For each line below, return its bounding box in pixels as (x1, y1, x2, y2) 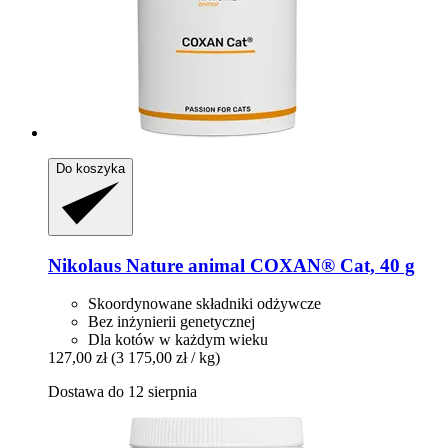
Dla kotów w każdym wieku (88, 331, 268, 349)
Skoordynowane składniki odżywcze (88, 295, 321, 313)
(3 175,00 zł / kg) (111, 349, 220, 367)
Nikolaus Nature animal (48, 254, 245, 276)
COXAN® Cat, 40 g (245, 254, 415, 276)
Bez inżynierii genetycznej (88, 313, 255, 331)
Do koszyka (56, 160, 125, 176)
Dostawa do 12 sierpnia (48, 383, 197, 401)
